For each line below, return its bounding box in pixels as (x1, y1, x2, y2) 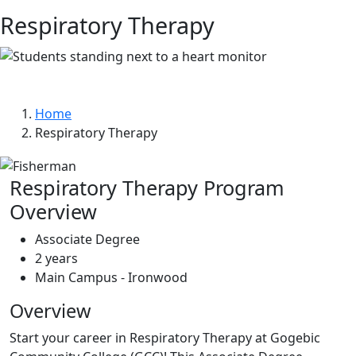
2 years (35, 249, 78, 267)
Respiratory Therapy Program (10, 173, 284, 201)
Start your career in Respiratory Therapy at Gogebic (10, 328, 320, 346)
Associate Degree (35, 230, 140, 248)
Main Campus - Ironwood (35, 268, 188, 286)
